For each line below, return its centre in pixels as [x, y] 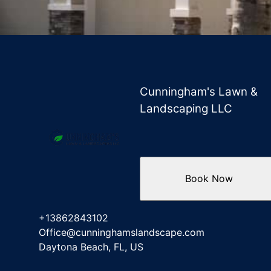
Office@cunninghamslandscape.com [122, 232]
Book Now [209, 179]
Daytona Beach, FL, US [91, 247]
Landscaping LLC [186, 109]
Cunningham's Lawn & [199, 92]
